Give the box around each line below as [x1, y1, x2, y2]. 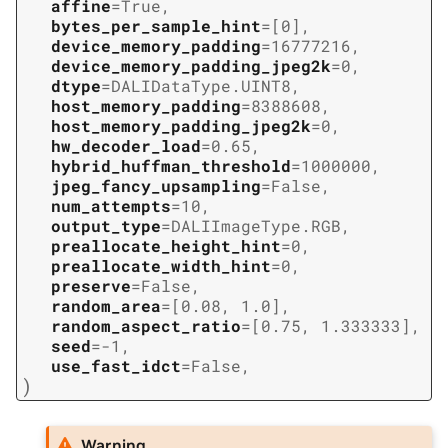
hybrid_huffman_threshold [51, 155, 291, 177]
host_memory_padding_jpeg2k [51, 115, 311, 137]
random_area [51, 295, 161, 317]
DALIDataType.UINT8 [111, 75, 291, 97]
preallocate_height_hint [51, 235, 281, 257]
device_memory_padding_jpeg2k [51, 55, 331, 77]
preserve [51, 275, 131, 297]
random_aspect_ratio [51, 315, 241, 337]
